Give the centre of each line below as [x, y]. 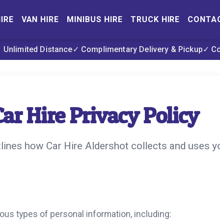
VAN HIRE [40, 19]
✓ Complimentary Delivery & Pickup [137, 49]
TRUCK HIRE [155, 19]
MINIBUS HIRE [95, 19]
